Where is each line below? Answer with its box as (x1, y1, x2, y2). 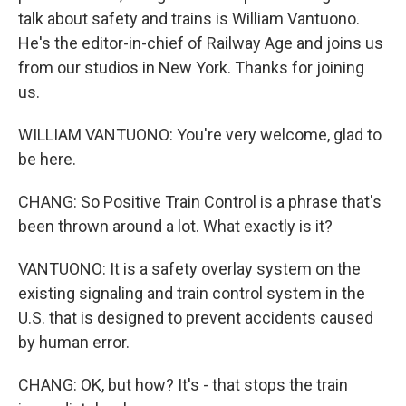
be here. (18, 149, 76, 169)
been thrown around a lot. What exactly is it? (18, 216, 333, 236)
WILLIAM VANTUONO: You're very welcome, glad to (18, 124, 382, 144)
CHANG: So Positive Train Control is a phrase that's (18, 191, 382, 211)
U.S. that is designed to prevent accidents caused (18, 307, 373, 327)
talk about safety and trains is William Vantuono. (18, 8, 360, 28)
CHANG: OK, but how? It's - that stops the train (18, 374, 348, 394)
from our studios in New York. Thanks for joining (18, 57, 364, 77)
